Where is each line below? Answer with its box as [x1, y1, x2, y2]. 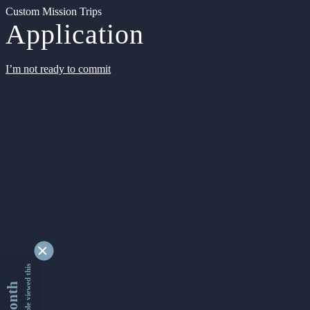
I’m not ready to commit [6, 63, 111, 75]
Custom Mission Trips [6, 6, 102, 17]
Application [6, 19, 144, 50]
